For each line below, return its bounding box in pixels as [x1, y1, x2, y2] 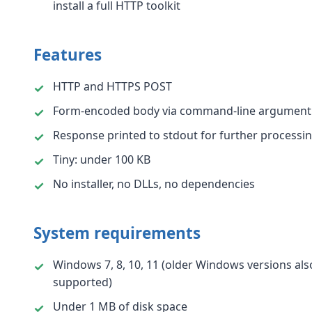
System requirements [33, 222, 201, 244]
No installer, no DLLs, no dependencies [53, 176, 255, 192]
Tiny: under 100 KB [53, 152, 150, 167]
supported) [53, 274, 112, 290]
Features [33, 44, 102, 65]
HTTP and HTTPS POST [53, 79, 172, 94]
